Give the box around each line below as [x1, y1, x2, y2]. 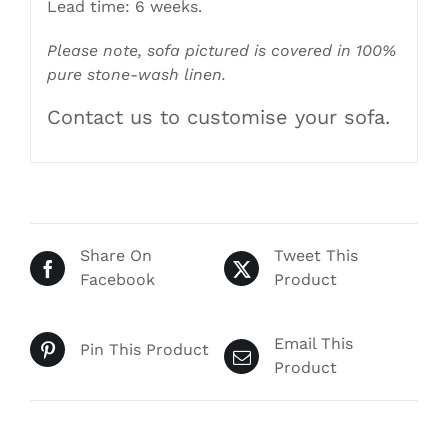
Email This [274, 334, 353, 354]
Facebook [80, 270, 155, 290]
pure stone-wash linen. [46, 64, 226, 84]
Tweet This [274, 246, 358, 266]
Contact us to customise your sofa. [46, 104, 390, 129]
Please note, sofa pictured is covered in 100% [46, 40, 396, 60]
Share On [80, 246, 152, 266]
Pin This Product [80, 339, 209, 359]
